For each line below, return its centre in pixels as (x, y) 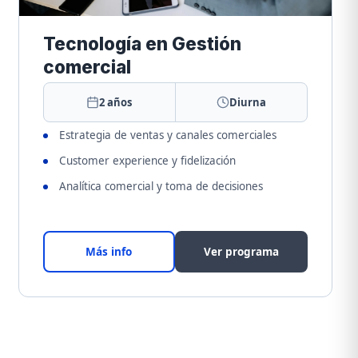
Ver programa (242, 252)
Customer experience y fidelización (147, 161)
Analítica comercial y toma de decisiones (161, 186)
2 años (116, 102)
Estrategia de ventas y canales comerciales (167, 135)
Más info (109, 251)
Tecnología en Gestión (142, 44)
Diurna (247, 102)
